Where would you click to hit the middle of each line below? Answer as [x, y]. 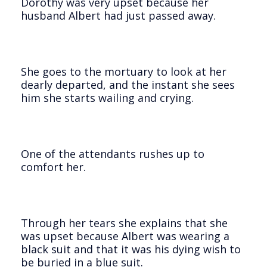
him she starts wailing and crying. [107, 97]
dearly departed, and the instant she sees [128, 84]
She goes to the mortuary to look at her [124, 71]
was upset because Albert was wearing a [125, 236]
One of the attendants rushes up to [113, 153]
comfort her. [53, 167]
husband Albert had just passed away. [118, 15]
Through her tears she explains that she [124, 223]
